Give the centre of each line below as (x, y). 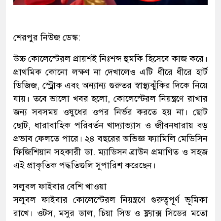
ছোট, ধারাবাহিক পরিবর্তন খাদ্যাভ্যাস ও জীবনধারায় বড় (110, 125)
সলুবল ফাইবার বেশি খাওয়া (60, 186)
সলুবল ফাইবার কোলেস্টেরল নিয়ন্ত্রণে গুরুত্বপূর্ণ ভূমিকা (110, 200)
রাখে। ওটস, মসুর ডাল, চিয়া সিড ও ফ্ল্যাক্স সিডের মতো (110, 213)
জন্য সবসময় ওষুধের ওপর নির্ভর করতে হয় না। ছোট (110, 112)
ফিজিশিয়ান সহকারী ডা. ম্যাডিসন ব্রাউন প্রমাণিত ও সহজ (110, 152)
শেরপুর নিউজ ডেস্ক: (47, 37)
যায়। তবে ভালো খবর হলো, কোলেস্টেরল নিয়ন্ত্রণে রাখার (110, 98)
